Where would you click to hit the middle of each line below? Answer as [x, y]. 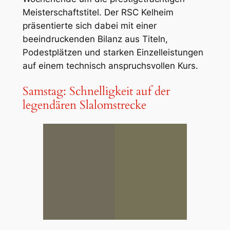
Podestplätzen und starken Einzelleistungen [113, 52]
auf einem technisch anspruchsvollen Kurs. [110, 65]
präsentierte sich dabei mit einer [89, 25]
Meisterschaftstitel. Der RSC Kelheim [98, 12]
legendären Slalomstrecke [84, 105]
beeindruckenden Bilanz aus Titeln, [95, 39]
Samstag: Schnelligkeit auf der [96, 91]
